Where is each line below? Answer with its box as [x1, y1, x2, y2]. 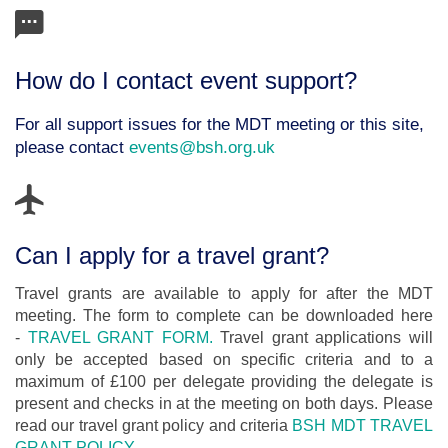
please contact [15, 137, 129, 157]
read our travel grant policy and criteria [15, 417, 293, 435]
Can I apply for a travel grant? [15, 242, 343, 270]
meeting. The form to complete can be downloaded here [15, 307, 433, 325]
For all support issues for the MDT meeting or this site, [15, 114, 424, 134]
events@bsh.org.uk [129, 137, 280, 157]
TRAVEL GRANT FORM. [27, 329, 213, 347]
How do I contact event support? [15, 66, 357, 94]
